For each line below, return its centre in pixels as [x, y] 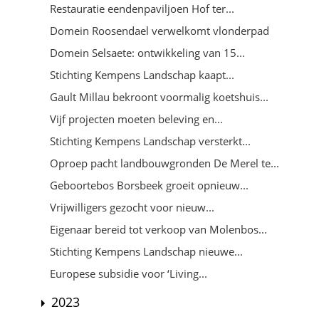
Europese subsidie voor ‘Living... [129, 273]
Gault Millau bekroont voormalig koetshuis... [159, 96]
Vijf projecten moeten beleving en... [136, 119]
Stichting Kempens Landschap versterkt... [150, 141]
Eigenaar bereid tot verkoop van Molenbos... [158, 229]
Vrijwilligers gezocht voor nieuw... [132, 207]
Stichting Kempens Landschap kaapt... [142, 74]
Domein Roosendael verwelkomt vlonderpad [159, 30]
